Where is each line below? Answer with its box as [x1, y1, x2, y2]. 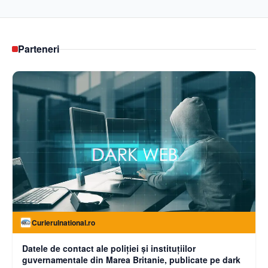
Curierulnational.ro [32, 217, 95, 229]
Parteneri [18, 42, 59, 56]
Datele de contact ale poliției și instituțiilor [22, 242, 196, 255]
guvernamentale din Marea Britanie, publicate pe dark [22, 254, 240, 266]
